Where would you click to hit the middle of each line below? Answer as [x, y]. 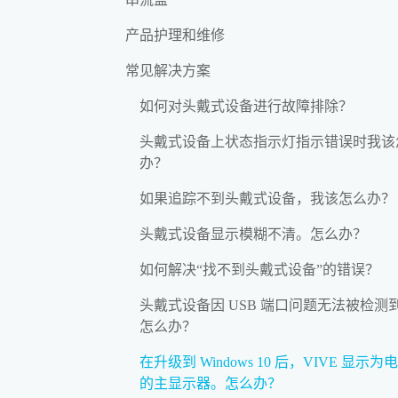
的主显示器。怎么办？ [211, 383]
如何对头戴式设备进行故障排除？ [246, 106]
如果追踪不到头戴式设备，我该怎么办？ [267, 198]
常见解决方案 [168, 70]
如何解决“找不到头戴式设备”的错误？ [259, 269]
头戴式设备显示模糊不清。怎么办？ [253, 234]
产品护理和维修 [175, 35]
